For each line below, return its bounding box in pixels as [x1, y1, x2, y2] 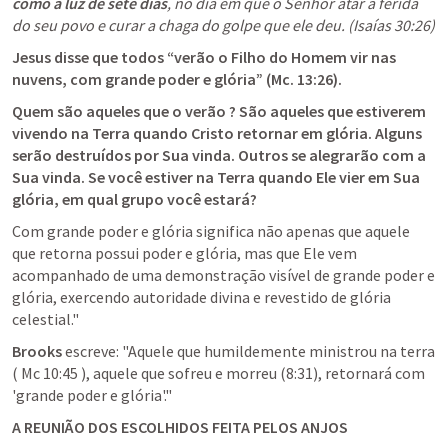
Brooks [12, 341, 62, 361]
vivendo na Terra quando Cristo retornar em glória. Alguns [12, 123, 422, 143]
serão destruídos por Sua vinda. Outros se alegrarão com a [12, 145, 426, 165]
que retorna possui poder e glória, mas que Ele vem [12, 243, 357, 263]
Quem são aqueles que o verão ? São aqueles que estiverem [12, 101, 426, 121]
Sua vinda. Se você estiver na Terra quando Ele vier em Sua [12, 167, 420, 187]
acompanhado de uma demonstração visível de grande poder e [12, 265, 435, 285]
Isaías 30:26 [353, 15, 430, 35]
